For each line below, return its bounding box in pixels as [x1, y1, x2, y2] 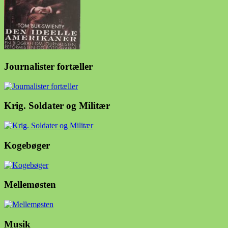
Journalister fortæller [4, 61, 93, 72]
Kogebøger [4, 139, 50, 151]
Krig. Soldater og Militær [4, 100, 110, 111]
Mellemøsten [4, 179, 56, 190]
